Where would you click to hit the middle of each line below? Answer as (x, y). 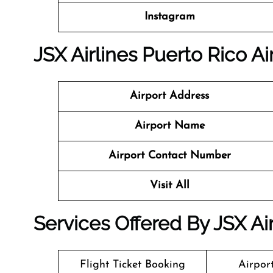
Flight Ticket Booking (132, 265)
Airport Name (169, 126)
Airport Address (169, 96)
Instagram (169, 17)
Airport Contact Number (169, 156)
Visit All (169, 186)
